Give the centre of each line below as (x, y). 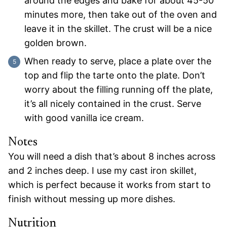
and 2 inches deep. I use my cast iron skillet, (102, 170)
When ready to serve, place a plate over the (118, 61)
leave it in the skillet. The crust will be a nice (118, 28)
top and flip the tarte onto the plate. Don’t (115, 75)
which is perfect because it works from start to (109, 184)
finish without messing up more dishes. (92, 199)
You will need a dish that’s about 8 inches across (112, 156)
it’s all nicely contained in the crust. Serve (113, 103)
